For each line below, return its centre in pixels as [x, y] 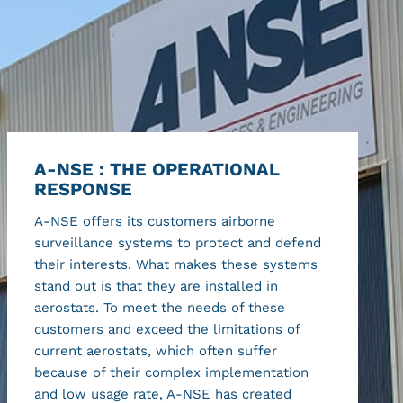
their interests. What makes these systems [176, 264]
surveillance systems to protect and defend [178, 242]
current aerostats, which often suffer [156, 350]
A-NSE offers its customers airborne [155, 221]
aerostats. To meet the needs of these [160, 307]
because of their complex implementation [172, 372]
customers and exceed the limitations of [167, 329]
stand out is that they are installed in [157, 286]
